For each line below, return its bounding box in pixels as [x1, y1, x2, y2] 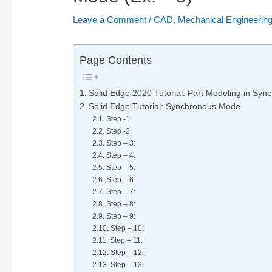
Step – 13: [110, 260, 144, 270]
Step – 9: [106, 212, 135, 221]
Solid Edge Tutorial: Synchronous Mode [88, 102, 243, 112]
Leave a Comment [73, 15, 147, 25]
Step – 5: [106, 163, 135, 172]
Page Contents [80, 54, 152, 67]
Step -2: [106, 127, 132, 136]
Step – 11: [109, 236, 143, 245]
